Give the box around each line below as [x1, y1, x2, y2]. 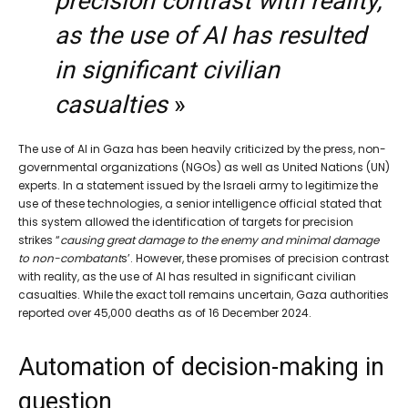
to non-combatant [18, 250, 121, 267]
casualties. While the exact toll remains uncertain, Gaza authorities [18, 287, 389, 303]
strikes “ [18, 232, 60, 249]
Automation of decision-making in [18, 352, 384, 382]
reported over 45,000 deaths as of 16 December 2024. [18, 305, 311, 321]
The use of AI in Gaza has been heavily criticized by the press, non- [18, 141, 386, 158]
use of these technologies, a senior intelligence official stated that [18, 196, 382, 212]
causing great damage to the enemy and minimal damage [60, 232, 379, 249]
